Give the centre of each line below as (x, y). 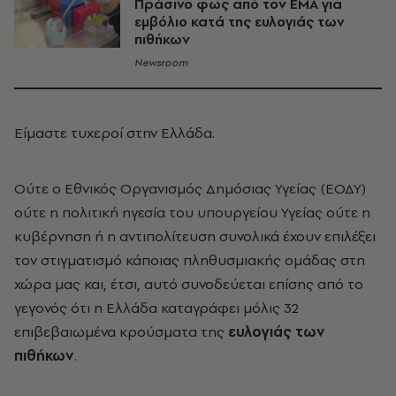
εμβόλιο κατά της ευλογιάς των (240, 22)
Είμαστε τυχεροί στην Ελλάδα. (114, 133)
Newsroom (161, 63)
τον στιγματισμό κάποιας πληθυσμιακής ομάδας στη (190, 260)
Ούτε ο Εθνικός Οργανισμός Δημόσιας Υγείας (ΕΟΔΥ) (190, 188)
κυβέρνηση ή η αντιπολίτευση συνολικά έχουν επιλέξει (195, 236)
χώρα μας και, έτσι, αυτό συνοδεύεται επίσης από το (189, 284)
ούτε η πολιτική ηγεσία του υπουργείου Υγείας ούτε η (192, 212)
